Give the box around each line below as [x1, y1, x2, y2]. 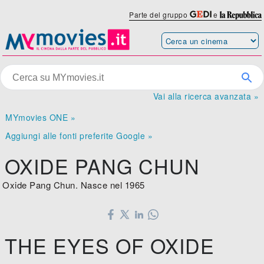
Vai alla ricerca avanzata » [153, 90, 259, 103]
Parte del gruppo [129, 9, 190, 19]
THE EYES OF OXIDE [5, 231, 215, 260]
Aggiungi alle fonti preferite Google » [5, 130, 153, 142]
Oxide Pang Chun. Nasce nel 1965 [2, 179, 145, 192]
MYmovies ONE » [5, 111, 76, 124]
